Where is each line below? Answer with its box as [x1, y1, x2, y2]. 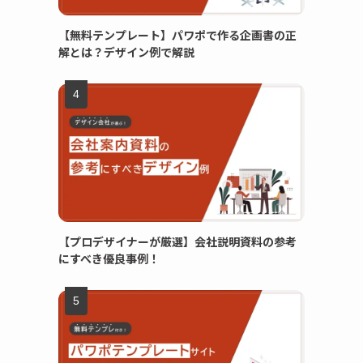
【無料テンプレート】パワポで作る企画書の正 [58, 27, 297, 43]
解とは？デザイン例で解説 [58, 44, 194, 60]
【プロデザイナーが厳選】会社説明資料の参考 [58, 233, 297, 250]
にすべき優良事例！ [58, 250, 160, 267]
